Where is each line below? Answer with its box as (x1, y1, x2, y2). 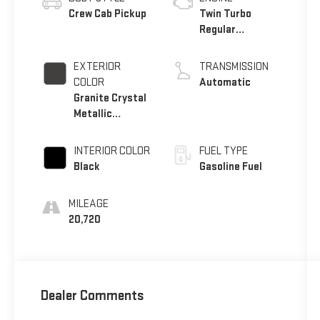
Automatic (199, 76, 251, 90)
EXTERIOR (73, 60, 121, 74)
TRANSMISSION (199, 60, 269, 74)
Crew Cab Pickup (68, 7, 146, 21)
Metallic (73, 107, 112, 121)
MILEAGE (68, 197, 109, 211)
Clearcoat (73, 123, 121, 137)
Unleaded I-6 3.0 (199, 39, 275, 53)
